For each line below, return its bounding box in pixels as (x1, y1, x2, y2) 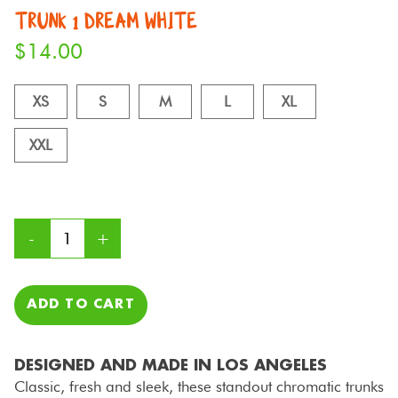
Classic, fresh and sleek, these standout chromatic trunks (13, 377, 384, 395)
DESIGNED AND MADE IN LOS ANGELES (13, 357, 327, 374)
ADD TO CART (26, 298, 135, 312)
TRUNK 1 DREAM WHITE (13, 11, 197, 30)
